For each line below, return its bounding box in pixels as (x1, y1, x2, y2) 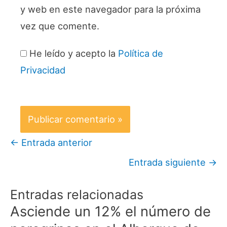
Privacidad (20, 64, 65, 76)
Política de (118, 48, 163, 59)
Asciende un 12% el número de (10, 202, 211, 220)
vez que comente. (20, 20, 99, 32)
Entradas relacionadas (10, 186, 143, 202)
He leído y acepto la (29, 48, 118, 59)
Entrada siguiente (129, 157, 208, 168)
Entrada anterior (19, 137, 92, 148)
